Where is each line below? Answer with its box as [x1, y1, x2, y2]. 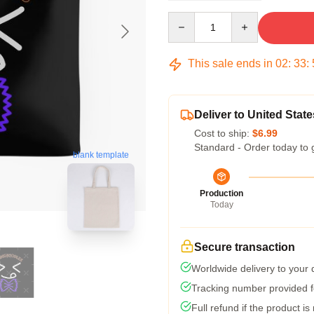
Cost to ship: [194, 128, 252, 139]
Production [200, 189, 243, 198]
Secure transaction [194, 241, 295, 253]
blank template [73, 150, 129, 161]
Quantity [168, 13, 205, 24]
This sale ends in [185, 57, 275, 69]
